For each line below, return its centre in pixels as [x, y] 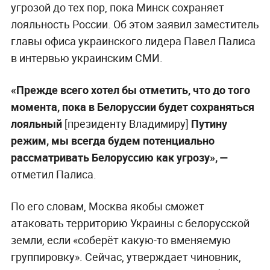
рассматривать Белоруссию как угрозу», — [119, 157]
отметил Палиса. [53, 174]
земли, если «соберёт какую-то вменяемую [121, 240]
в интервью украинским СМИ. [86, 58]
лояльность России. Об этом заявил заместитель [135, 24]
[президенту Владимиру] [126, 123]
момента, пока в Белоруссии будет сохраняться [132, 106]
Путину [208, 123]
